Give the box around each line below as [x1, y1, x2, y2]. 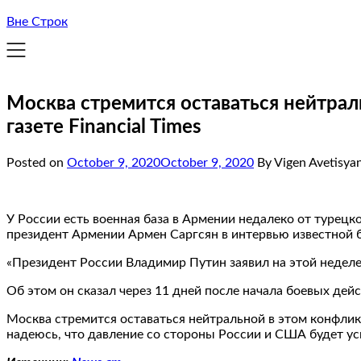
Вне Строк [6, 15, 68, 28]
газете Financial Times [6, 117, 201, 137]
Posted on [6, 156, 67, 169]
